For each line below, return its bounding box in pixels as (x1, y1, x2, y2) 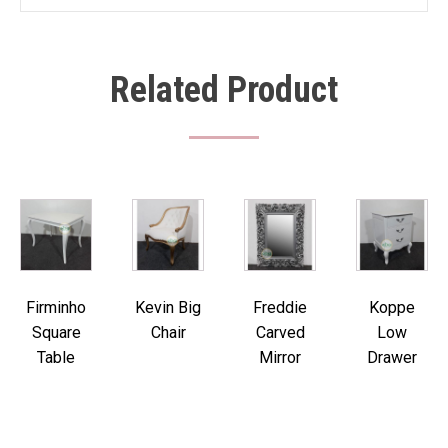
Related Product (110, 69, 338, 111)
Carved (255, 323, 305, 342)
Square (31, 323, 81, 342)
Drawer (367, 348, 417, 367)
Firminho (26, 298, 86, 317)
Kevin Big (135, 298, 201, 317)
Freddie (253, 298, 307, 317)
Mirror (259, 348, 301, 367)
